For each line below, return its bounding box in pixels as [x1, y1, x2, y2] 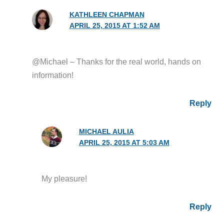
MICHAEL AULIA [78, 127, 134, 135]
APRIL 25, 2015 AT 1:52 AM [69, 22, 160, 30]
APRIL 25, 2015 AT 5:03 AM [78, 138, 169, 146]
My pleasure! [41, 173, 87, 183]
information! [31, 70, 73, 80]
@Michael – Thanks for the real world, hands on [31, 57, 201, 66]
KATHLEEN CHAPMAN [69, 11, 144, 19]
